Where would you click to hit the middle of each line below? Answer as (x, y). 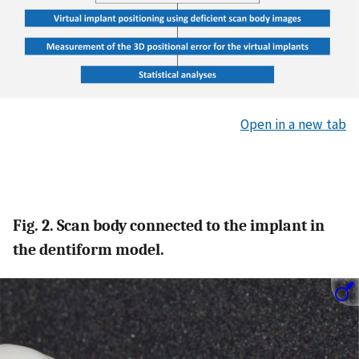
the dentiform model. (89, 250)
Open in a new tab (293, 124)
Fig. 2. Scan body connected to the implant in (169, 226)
